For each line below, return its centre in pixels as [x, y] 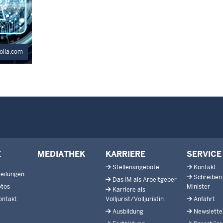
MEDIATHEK [61, 154]
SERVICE [204, 154]
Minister [198, 187]
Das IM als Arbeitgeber [145, 180]
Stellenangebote [136, 167]
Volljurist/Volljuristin [135, 199]
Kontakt [205, 167]
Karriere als [129, 190]
